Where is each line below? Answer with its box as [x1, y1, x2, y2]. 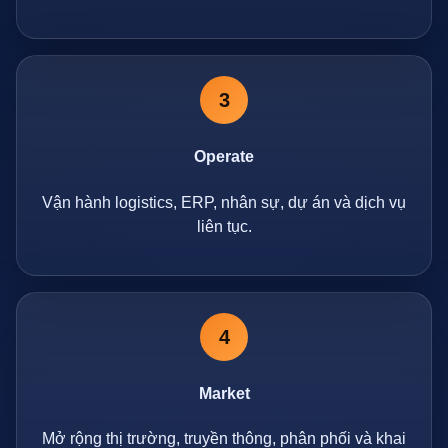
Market [198, 384, 250, 402]
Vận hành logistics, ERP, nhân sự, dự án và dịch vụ [42, 193, 406, 211]
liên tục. [196, 217, 252, 235]
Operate [194, 148, 254, 166]
